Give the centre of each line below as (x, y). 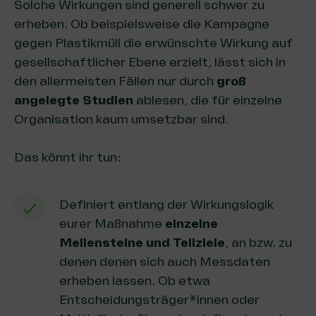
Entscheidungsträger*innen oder (159, 300)
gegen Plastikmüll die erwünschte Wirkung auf (153, 43)
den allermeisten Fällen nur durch (115, 81)
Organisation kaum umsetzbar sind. (121, 119)
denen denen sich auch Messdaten (165, 262)
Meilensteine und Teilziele (142, 243)
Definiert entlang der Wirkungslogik (166, 205)
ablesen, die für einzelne (209, 100)
